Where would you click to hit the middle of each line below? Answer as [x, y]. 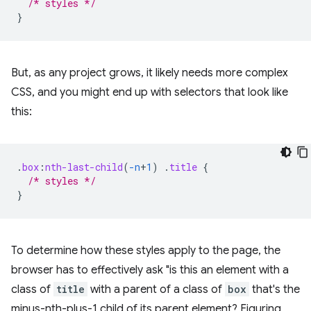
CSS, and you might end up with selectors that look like [150, 92]
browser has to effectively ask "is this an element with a [150, 270]
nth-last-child [84, 167]
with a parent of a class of [156, 289]
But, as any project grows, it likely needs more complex [150, 73]
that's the [275, 289]
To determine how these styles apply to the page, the [146, 251]
